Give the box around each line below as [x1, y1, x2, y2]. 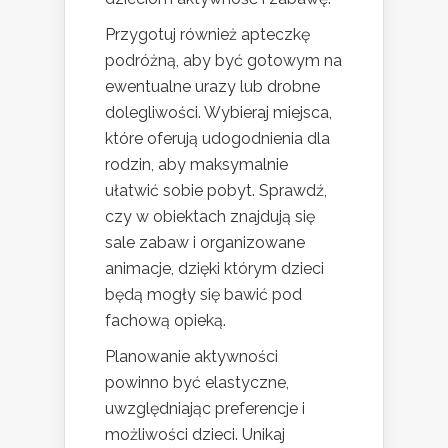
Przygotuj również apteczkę [105, 24, 310, 44]
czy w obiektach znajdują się [105, 206, 315, 226]
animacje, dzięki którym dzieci [105, 258, 324, 278]
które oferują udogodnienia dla [105, 128, 330, 148]
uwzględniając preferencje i [105, 398, 305, 418]
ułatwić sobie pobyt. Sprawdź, [105, 180, 327, 200]
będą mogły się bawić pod [105, 284, 302, 304]
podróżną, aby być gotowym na [105, 50, 342, 70]
